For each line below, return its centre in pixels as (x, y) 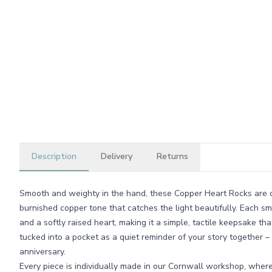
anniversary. (42, 252)
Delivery (117, 156)
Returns (172, 156)
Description (54, 156)
